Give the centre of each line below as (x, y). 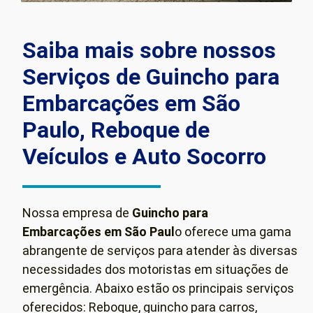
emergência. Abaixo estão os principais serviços (158, 288)
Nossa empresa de (77, 213)
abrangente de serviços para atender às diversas (160, 250)
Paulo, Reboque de (116, 130)
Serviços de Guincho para (151, 77)
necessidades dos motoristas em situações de (155, 269)
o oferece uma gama (233, 232)
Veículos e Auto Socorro (144, 156)
